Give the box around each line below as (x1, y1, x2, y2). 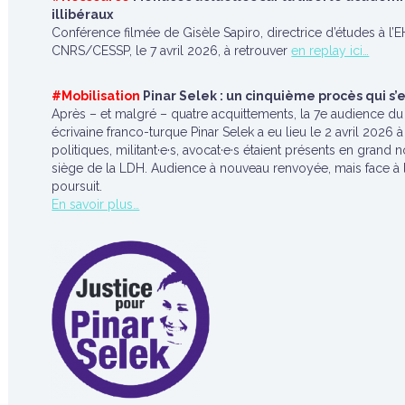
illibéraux (52, 7, 114, 22)
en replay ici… (291, 43, 370, 58)
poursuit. (52, 179, 103, 193)
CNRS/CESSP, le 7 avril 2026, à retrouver (52, 43, 292, 58)
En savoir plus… (52, 197, 140, 212)
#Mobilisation (52, 89, 141, 103)
